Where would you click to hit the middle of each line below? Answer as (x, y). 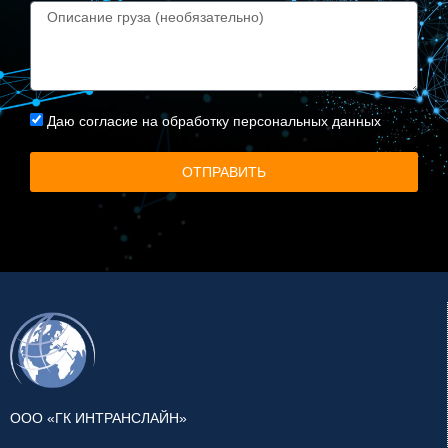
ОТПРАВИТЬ (224, 171)
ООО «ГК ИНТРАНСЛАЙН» (98, 418)
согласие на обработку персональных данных (230, 120)
